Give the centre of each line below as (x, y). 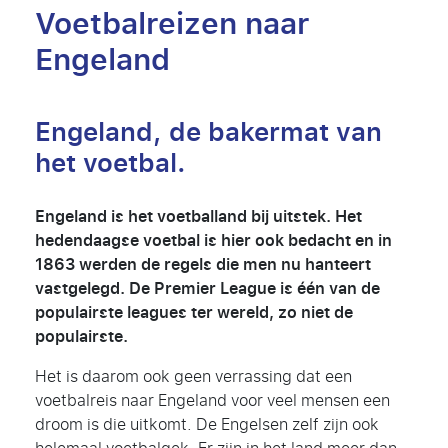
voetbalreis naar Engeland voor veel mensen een (212, 401)
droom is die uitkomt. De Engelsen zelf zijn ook (207, 425)
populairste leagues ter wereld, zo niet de (194, 313)
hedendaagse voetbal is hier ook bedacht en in (213, 241)
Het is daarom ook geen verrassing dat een (193, 377)
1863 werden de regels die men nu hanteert (203, 265)
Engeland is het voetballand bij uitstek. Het (198, 217)
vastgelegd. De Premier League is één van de (207, 289)
